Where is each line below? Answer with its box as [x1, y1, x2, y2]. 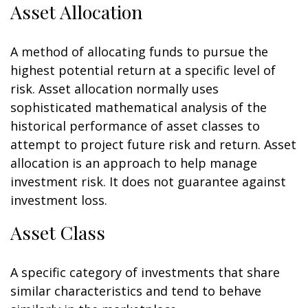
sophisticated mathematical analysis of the [10, 99, 267, 115]
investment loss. [10, 192, 107, 208]
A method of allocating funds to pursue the [10, 43, 268, 60]
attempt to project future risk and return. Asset [10, 136, 296, 153]
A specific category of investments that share [10, 264, 280, 280]
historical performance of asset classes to [10, 118, 260, 134]
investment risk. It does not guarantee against [10, 173, 286, 190]
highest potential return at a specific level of [10, 62, 276, 78]
